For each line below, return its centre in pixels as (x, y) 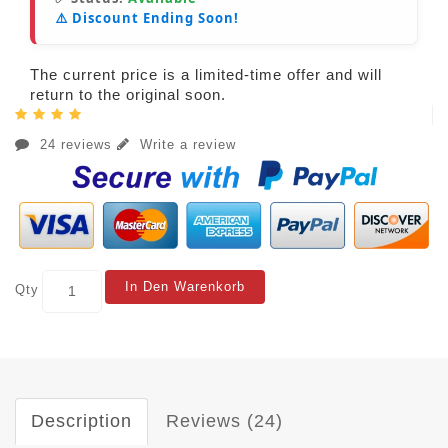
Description (81, 420)
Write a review (185, 144)
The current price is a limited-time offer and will (206, 74)
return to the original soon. (128, 94)
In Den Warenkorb (185, 286)
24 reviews (76, 144)
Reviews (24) (224, 420)
